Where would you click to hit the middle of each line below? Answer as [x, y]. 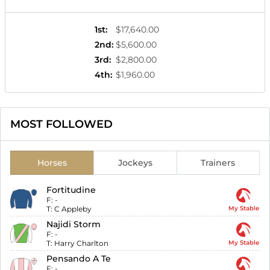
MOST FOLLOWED [61, 124]
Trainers [218, 163]
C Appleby [73, 209]
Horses [52, 163]
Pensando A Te [79, 259]
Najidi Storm [74, 224]
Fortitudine [71, 190]
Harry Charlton [82, 243]
